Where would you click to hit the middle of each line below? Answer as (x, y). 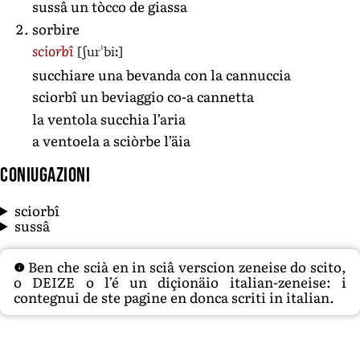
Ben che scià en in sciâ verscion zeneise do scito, (185, 267)
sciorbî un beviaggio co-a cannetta (143, 96)
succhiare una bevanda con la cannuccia (162, 74)
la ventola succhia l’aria (109, 118)
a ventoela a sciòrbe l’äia (111, 141)
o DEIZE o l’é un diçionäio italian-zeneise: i (180, 282)
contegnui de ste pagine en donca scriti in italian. (174, 297)
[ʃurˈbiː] (100, 52)
